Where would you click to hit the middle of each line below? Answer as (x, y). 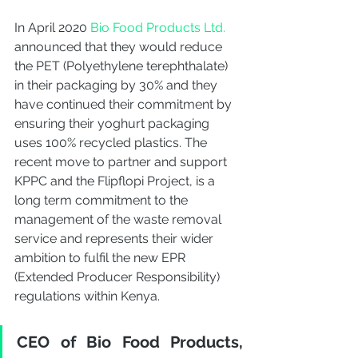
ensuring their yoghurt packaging (113, 124)
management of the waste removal (119, 220)
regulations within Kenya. (89, 296)
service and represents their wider (115, 239)
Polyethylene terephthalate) (149, 66)
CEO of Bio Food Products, (130, 342)
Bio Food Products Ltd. (158, 28)
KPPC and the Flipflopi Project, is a (116, 181)
